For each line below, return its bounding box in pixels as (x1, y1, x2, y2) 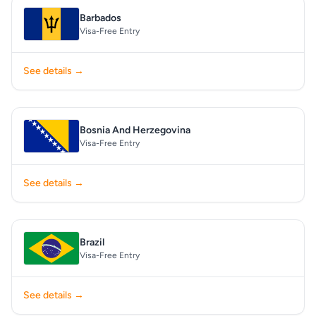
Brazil (80, 236, 104, 248)
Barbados (80, 12, 121, 24)
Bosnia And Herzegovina (80, 124, 190, 136)
